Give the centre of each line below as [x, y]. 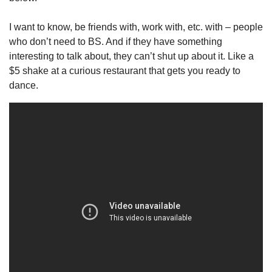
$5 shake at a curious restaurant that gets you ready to [125, 71]
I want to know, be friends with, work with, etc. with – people [136, 27]
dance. [26, 85]
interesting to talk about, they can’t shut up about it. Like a [131, 56]
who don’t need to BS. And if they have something [116, 42]
